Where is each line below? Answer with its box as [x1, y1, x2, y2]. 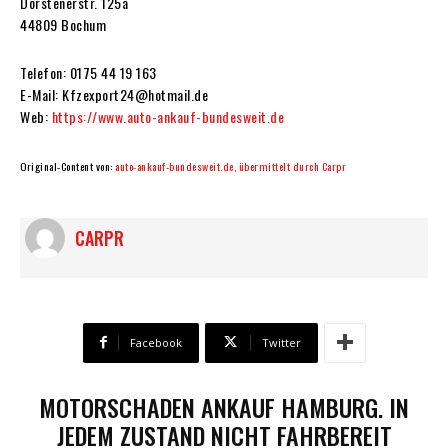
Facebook [129, 334, 182, 350]
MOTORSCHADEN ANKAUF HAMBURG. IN [39, 388, 409, 425]
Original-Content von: [20, 157, 115, 174]
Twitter [261, 334, 301, 350]
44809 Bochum [20, 13, 106, 35]
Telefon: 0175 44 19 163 [20, 61, 157, 83]
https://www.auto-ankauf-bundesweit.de [51, 105, 284, 127]
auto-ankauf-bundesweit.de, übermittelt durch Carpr [115, 157, 346, 174]
